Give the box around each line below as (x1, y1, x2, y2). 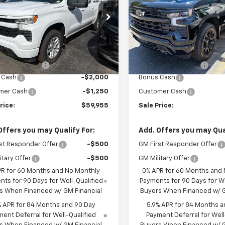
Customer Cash (139, 88, 187, 95)
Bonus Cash (139, 74, 176, 81)
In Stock (143, 40, 167, 46)
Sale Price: (139, 102, 174, 109)
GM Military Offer (139, 155, 190, 162)
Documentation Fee (139, 61, 200, 68)
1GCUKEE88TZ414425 (151, 13, 213, 19)
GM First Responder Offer (139, 141, 217, 148)
